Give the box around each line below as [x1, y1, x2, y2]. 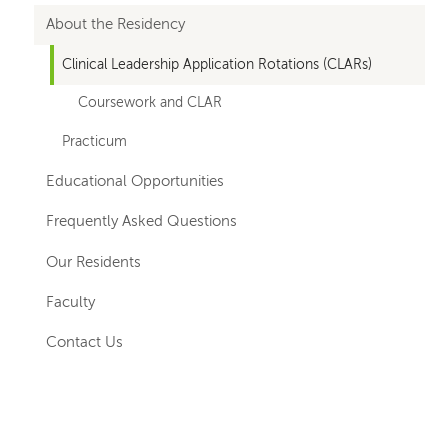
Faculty [45, 294, 95, 310]
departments [34, 38, 200, 67]
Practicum [61, 135, 127, 150]
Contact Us [45, 335, 123, 351]
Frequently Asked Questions [45, 214, 237, 230]
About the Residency [45, 17, 185, 33]
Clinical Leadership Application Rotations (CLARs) [61, 57, 372, 72]
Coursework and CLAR [77, 96, 222, 110]
